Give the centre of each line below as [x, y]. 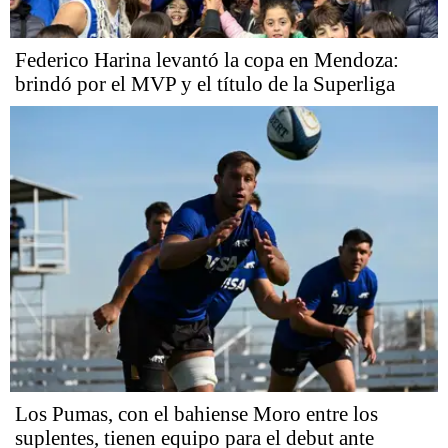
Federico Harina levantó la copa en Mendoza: [207, 59]
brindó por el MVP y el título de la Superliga [205, 83]
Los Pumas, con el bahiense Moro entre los [196, 413]
